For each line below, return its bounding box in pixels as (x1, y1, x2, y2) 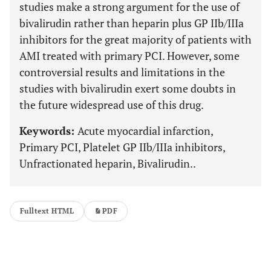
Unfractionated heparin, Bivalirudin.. (19, 156, 196, 171)
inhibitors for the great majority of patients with (19, 32, 252, 47)
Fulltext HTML (20, 206, 74, 215)
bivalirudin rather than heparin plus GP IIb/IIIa (19, 16, 244, 30)
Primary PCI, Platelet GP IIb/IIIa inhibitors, (19, 140, 225, 154)
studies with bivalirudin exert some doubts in (19, 81, 236, 96)
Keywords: (19, 123, 77, 138)
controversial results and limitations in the (19, 65, 225, 79)
